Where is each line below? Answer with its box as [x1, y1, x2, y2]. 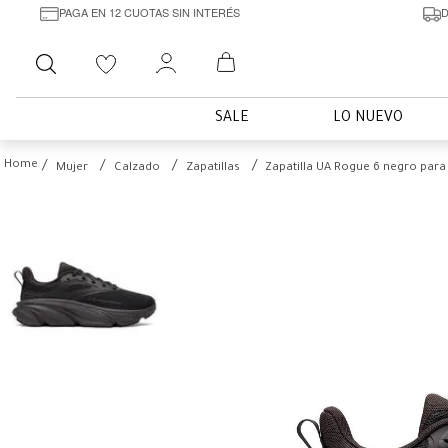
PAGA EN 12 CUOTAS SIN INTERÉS [58, 3, 240, 20]
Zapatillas [186, 162, 240, 175]
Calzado [114, 162, 160, 175]
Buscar [75, 44, 121, 61]
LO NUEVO [333, 111, 403, 127]
